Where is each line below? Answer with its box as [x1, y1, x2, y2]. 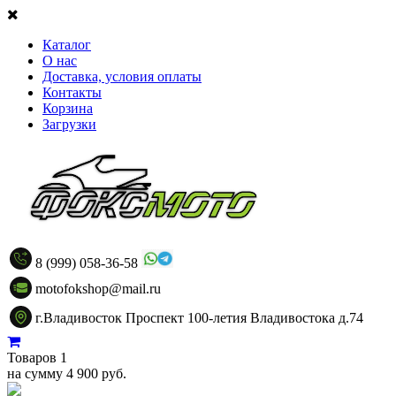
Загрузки [42, 117, 96, 132]
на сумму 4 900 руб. [7, 366, 126, 381]
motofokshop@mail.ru [35, 281, 161, 296]
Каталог [42, 37, 91, 52]
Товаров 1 [7, 350, 67, 365]
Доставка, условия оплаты [42, 69, 202, 84]
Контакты [42, 85, 102, 100]
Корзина [42, 101, 93, 116]
